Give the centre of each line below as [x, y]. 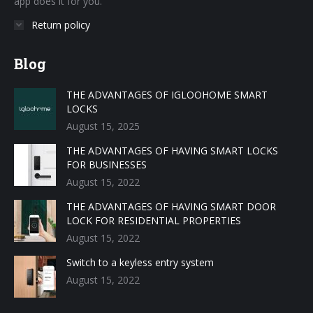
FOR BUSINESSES [107, 165]
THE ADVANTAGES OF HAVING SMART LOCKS [172, 151]
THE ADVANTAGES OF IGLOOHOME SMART [167, 95]
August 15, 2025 [103, 126]
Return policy [61, 25]
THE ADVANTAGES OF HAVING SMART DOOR [171, 207]
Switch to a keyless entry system [140, 263]
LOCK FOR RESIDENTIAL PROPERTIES [154, 221]
